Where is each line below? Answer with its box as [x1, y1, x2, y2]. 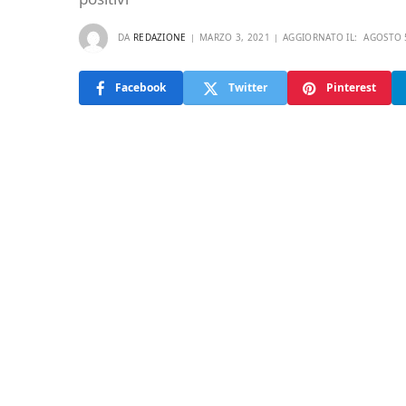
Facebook [115, 80, 166, 95]
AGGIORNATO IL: [283, 30, 358, 43]
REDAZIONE [132, 30, 187, 43]
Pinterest [326, 80, 376, 95]
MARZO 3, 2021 [198, 30, 270, 43]
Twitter [228, 80, 267, 95]
